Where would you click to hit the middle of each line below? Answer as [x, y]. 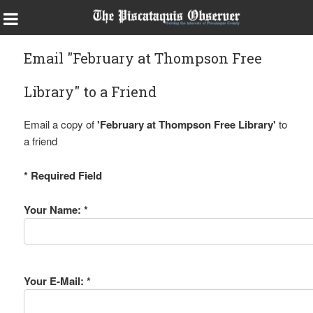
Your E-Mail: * [57, 281]
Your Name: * [56, 210]
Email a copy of [60, 124]
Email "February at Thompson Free [143, 58]
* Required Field [63, 175]
